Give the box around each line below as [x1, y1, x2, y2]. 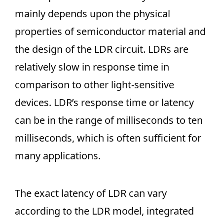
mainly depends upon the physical [15, 7, 170, 21]
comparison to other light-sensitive [15, 78, 174, 92]
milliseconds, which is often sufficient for [15, 131, 201, 145]
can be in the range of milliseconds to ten [15, 113, 203, 127]
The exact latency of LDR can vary [15, 186, 167, 200]
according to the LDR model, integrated [15, 204, 194, 218]
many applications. [15, 149, 101, 163]
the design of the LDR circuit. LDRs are [15, 42, 188, 56]
